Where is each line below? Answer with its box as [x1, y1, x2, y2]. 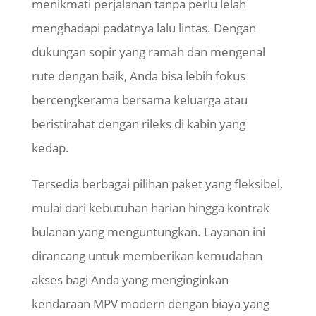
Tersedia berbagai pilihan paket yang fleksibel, [31, 176, 283, 193]
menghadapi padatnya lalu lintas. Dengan [31, 20, 256, 37]
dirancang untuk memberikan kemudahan [31, 248, 262, 265]
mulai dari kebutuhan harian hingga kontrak [31, 200, 269, 217]
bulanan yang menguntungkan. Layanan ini [31, 224, 265, 241]
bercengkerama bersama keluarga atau [31, 92, 248, 109]
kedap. [31, 140, 69, 157]
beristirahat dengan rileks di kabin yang [31, 116, 245, 133]
